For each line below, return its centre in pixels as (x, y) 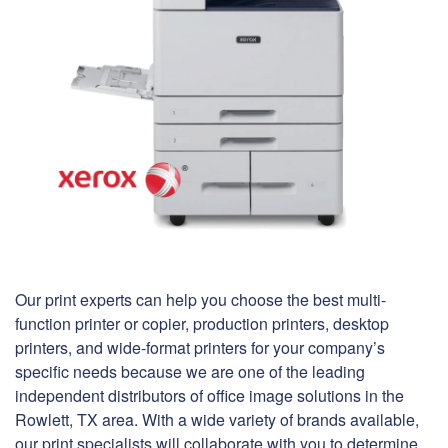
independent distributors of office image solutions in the (209, 396)
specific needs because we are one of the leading (190, 372)
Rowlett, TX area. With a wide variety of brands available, (217, 420)
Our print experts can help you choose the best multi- (200, 300)
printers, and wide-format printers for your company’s (200, 348)
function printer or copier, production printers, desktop (202, 324)
